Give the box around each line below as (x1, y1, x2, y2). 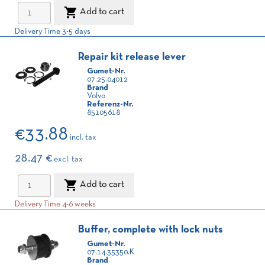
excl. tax (54, 156, 83, 163)
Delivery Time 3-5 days (15, 28, 91, 35)
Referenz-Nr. (87, 101, 133, 108)
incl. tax (70, 134, 96, 141)
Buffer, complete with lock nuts (78, 225, 223, 235)
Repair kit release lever (78, 52, 186, 62)
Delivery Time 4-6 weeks (15, 201, 96, 208)
